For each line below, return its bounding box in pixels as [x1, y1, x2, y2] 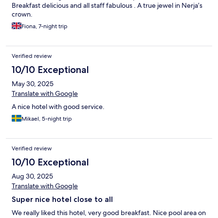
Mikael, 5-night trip [21, 115, 72, 123]
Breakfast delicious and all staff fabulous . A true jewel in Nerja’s [12, 1, 202, 10]
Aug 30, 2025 [12, 172, 53, 181]
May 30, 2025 [12, 79, 54, 89]
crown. [12, 10, 33, 19]
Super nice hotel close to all [12, 195, 113, 204]
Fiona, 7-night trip [21, 22, 68, 31]
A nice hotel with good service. [12, 102, 105, 111]
